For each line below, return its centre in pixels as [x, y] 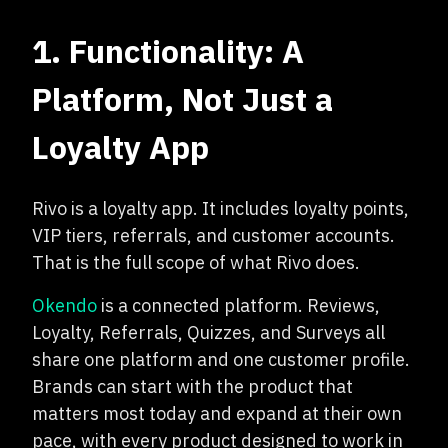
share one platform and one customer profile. [221, 359]
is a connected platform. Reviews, [238, 305]
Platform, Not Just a [182, 99]
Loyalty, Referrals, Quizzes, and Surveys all [208, 332]
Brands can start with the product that [192, 386]
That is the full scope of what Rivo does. [196, 262]
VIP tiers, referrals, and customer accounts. [213, 235]
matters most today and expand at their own [217, 413]
